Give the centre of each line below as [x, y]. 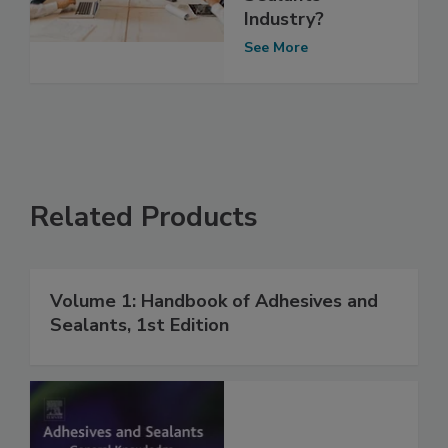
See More [276, 47]
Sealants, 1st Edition [139, 325]
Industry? [284, 18]
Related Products [144, 217]
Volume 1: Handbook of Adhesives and [214, 301]
